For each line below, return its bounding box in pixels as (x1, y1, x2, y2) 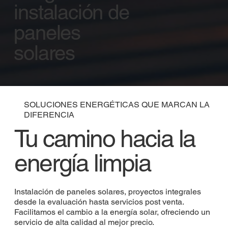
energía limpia (14, 149, 151, 178)
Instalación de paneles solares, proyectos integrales (14, 186, 201, 196)
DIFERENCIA (24, 110, 75, 120)
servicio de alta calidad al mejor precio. (14, 217, 154, 227)
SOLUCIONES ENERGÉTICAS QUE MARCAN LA (24, 100, 210, 110)
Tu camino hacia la (14, 124, 196, 153)
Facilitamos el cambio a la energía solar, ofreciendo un (14, 207, 210, 217)
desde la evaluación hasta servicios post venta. (14, 196, 184, 207)
